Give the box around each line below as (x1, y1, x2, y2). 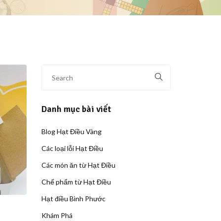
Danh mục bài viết (41, 104, 111, 114)
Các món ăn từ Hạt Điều (41, 161, 115, 169)
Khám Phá (41, 211, 73, 220)
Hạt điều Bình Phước (41, 194, 106, 203)
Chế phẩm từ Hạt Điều (41, 178, 111, 186)
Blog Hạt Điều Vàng (41, 127, 102, 136)
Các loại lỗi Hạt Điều (41, 144, 103, 152)
